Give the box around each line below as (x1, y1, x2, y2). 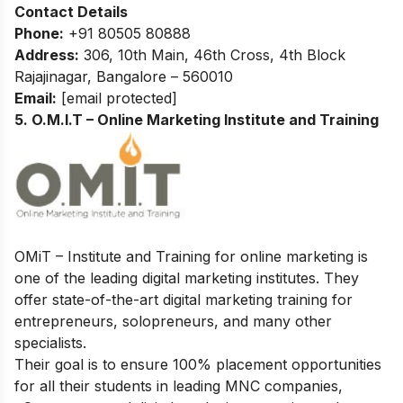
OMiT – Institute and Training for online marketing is (14, 247, 368, 266)
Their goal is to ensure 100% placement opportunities (14, 355, 381, 374)
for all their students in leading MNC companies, (14, 377, 343, 396)
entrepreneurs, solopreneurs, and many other (14, 312, 332, 331)
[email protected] (61, 89, 177, 108)
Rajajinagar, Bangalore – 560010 (14, 67, 233, 86)
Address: (14, 46, 79, 65)
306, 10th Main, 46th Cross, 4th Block (79, 46, 345, 65)
